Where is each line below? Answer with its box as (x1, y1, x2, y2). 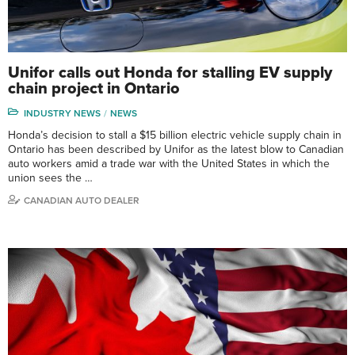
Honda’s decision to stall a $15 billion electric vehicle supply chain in (8, 128, 342, 143)
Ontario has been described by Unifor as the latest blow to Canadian (8, 143, 344, 157)
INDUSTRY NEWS (24, 108, 101, 120)
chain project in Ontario (8, 79, 180, 99)
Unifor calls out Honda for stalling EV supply (8, 63, 332, 83)
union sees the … (8, 171, 93, 185)
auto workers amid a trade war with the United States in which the (8, 157, 330, 171)
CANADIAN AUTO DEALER (24, 195, 139, 207)
